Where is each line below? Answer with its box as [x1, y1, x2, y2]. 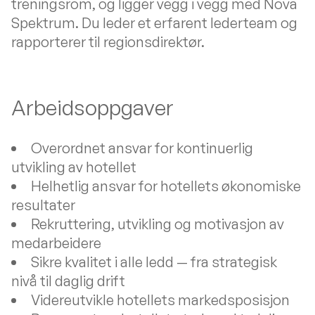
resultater [11, 196, 75, 214]
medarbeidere [11, 234, 101, 252]
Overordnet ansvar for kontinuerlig [31, 139, 253, 157]
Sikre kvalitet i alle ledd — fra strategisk [31, 253, 277, 271]
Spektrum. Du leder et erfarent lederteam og [11, 14, 297, 32]
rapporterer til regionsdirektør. [11, 33, 205, 51]
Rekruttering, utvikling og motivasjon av [31, 215, 284, 233]
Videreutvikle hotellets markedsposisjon [31, 291, 290, 309]
